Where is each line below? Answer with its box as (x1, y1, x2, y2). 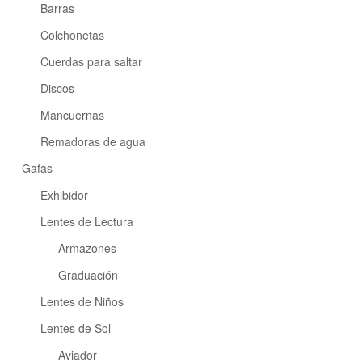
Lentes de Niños (40, 293, 124, 310)
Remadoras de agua (40, 133, 145, 150)
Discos (40, 80, 74, 97)
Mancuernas (40, 107, 104, 124)
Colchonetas (40, 27, 104, 44)
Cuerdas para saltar (40, 53, 142, 70)
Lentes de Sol (40, 320, 111, 337)
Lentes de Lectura (40, 213, 133, 230)
